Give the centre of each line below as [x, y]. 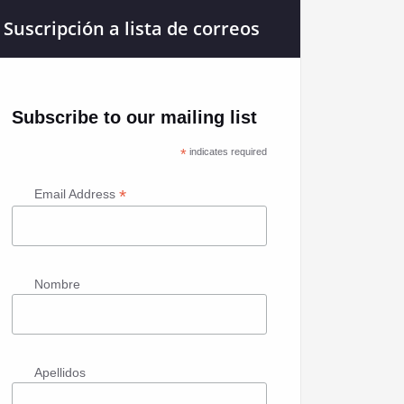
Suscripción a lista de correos [132, 28]
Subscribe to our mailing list [135, 117]
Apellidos [60, 372]
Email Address [77, 194]
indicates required [227, 151]
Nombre [58, 284]
